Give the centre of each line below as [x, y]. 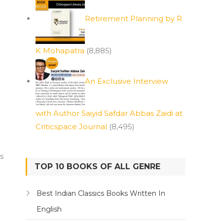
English [49, 209]
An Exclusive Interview [127, 81]
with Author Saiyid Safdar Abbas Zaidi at [109, 113]
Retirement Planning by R [133, 18]
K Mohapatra [60, 51]
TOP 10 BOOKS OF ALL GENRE [97, 166]
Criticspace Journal [71, 127]
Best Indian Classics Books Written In [101, 193]
